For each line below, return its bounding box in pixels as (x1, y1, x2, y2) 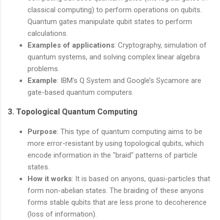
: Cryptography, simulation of (114, 40, 207, 50)
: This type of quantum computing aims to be (57, 127, 202, 136)
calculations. (27, 28, 68, 38)
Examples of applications (27, 40, 114, 50)
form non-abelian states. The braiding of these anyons (27, 186, 204, 195)
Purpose (27, 127, 57, 136)
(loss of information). (27, 209, 97, 219)
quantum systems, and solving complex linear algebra (27, 52, 200, 61)
